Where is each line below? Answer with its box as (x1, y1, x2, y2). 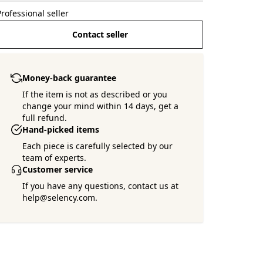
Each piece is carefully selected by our (22, 140, 173, 151)
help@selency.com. (22, 192, 98, 203)
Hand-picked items (22, 124, 100, 135)
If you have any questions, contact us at (22, 180, 179, 191)
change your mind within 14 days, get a (22, 100, 179, 112)
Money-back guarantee (22, 72, 117, 83)
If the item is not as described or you (22, 89, 168, 100)
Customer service (22, 164, 93, 175)
